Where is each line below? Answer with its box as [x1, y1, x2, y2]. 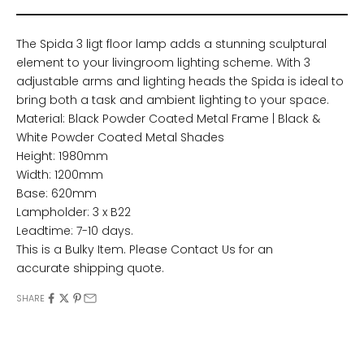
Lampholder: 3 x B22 [16, 203, 131, 220]
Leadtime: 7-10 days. [16, 222, 133, 239]
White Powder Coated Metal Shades [16, 128, 224, 145]
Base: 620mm [16, 184, 97, 201]
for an [236, 240, 273, 258]
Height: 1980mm [16, 147, 108, 164]
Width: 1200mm [16, 166, 103, 183]
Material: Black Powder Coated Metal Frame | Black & [16, 110, 320, 127]
